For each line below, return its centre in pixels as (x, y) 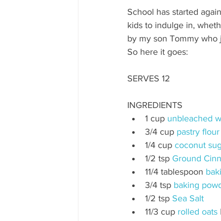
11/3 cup (161, 212)
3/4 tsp (159, 185)
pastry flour (198, 132)
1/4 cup (160, 145)
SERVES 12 (149, 79)
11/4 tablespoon (175, 172)
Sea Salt (188, 199)
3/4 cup (161, 132)
